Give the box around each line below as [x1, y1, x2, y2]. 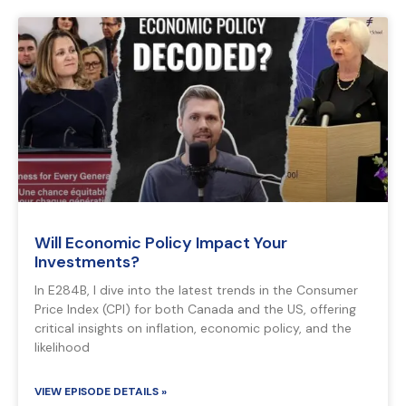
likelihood [34, 339, 90, 356]
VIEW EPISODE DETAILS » [34, 384, 167, 400]
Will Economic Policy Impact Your [34, 232, 287, 255]
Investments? [34, 251, 140, 274]
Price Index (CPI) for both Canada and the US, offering [34, 301, 356, 318]
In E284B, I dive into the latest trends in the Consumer [34, 282, 358, 299]
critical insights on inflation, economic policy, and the [34, 320, 352, 337]
